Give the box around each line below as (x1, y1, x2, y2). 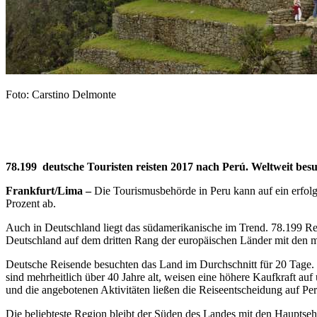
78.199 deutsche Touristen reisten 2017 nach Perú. (6, 160, 251, 173)
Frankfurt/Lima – (6, 184, 91, 197)
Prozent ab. (6, 197, 56, 209)
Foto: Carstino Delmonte (6, 88, 116, 100)
